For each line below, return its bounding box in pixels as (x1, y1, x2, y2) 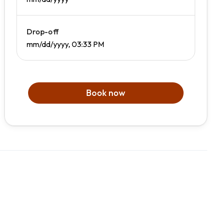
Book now (86, 87, 126, 99)
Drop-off (27, 27, 59, 37)
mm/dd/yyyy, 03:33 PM (27, 39, 105, 49)
